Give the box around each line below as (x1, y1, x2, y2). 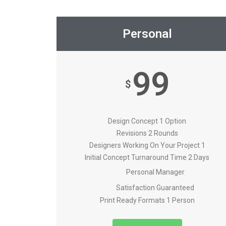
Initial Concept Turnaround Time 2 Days (85, 153, 210, 162)
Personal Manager (126, 168, 185, 177)
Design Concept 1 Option (108, 117, 187, 126)
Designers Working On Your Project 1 (89, 141, 205, 150)
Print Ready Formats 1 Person (99, 196, 195, 204)
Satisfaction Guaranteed (116, 183, 195, 192)
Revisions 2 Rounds (116, 129, 178, 138)
